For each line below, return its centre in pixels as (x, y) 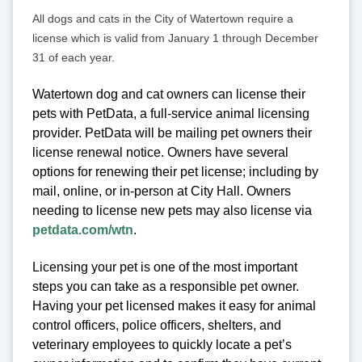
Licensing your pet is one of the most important (165, 267)
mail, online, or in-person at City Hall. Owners (162, 191)
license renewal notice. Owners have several (160, 152)
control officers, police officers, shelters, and (157, 326)
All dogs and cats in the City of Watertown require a (163, 18)
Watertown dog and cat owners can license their (169, 94)
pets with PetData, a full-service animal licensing (171, 113)
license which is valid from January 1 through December (175, 38)
